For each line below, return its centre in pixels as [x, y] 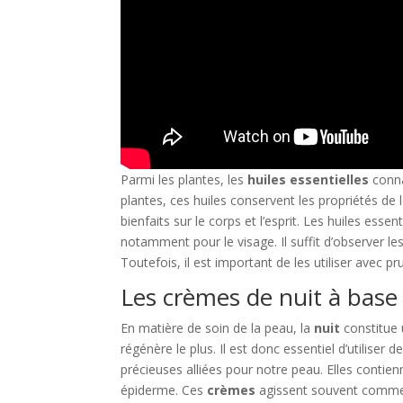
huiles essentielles [309, 179]
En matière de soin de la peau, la [218, 327]
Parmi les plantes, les [184, 179]
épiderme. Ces [164, 390]
